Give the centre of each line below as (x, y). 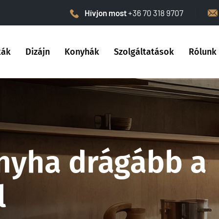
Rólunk (203, 52)
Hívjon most (106, 13)
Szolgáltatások (144, 52)
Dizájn (38, 52)
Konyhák (82, 52)
